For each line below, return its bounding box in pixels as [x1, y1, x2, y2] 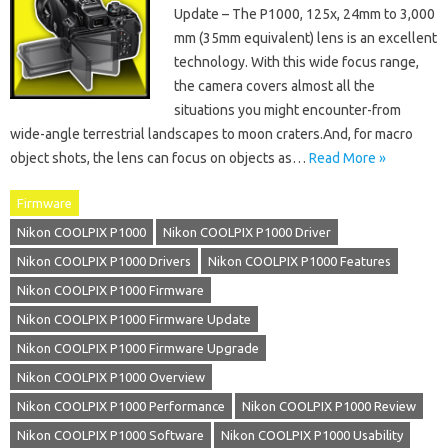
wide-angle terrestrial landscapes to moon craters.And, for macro [10, 126, 413, 142]
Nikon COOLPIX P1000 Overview [17, 370, 205, 384]
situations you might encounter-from [174, 102, 401, 118]
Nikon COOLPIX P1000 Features [208, 254, 391, 268]
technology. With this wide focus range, [174, 54, 419, 70]
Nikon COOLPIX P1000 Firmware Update [17, 312, 251, 326]
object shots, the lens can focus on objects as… [10, 150, 309, 166]
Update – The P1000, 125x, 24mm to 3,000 [174, 6, 435, 22]
